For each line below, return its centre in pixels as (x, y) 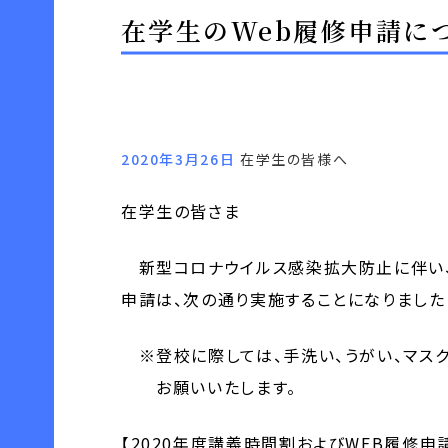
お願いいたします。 (208, 386)
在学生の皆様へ (294, 158)
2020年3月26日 (180, 158)
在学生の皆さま (180, 210)
